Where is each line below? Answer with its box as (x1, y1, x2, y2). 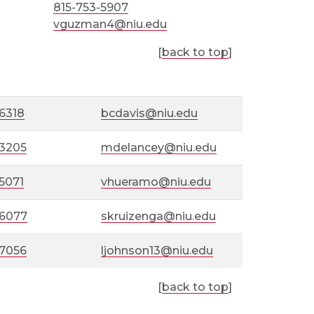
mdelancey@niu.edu (101, 141, 217, 154)
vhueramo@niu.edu (101, 175, 212, 189)
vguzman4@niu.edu (53, 18, 167, 31)
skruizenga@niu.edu (101, 210, 217, 223)
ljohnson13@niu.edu (101, 244, 214, 257)
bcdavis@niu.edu (101, 107, 198, 120)
